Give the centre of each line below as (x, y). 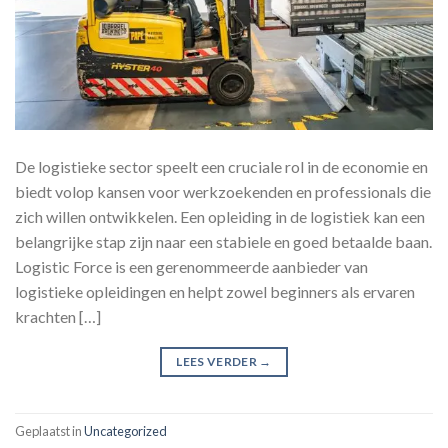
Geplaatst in (49, 430)
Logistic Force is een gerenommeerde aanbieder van (191, 267)
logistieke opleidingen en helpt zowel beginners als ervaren (215, 292)
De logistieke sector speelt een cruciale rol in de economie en (221, 167)
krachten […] (58, 317)
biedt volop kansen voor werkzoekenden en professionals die (223, 192)
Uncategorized (125, 430)
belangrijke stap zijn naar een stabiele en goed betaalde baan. (223, 242)
